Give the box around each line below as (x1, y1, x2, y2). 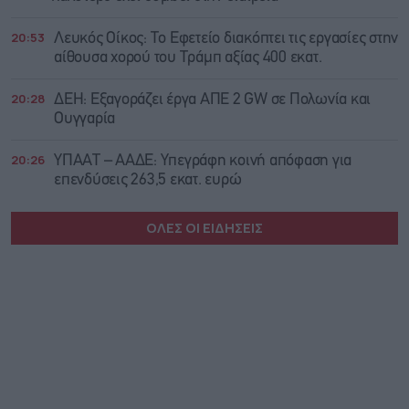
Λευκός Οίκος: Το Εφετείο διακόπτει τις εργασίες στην (54, 31, 398, 47)
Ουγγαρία (54, 111, 115, 128)
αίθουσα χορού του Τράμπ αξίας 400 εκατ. (54, 50, 322, 67)
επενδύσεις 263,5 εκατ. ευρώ (54, 173, 242, 189)
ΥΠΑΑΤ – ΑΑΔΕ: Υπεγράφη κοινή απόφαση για (54, 153, 351, 170)
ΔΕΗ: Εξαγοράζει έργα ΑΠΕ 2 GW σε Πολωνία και (54, 92, 371, 109)
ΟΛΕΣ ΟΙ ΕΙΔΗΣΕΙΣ (146, 218, 263, 238)
